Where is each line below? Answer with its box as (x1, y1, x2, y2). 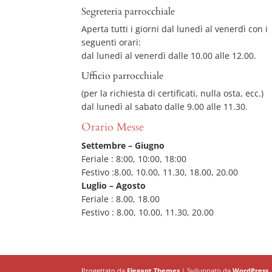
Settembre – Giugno (81, 139, 165, 151)
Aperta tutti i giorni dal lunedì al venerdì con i (81, 22, 268, 35)
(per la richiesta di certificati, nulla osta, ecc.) (81, 87, 264, 99)
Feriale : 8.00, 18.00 (81, 192, 160, 205)
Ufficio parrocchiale (81, 69, 164, 83)
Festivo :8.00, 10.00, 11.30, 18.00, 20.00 (81, 166, 239, 178)
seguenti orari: (81, 36, 141, 48)
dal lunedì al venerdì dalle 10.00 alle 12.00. (81, 49, 257, 61)
